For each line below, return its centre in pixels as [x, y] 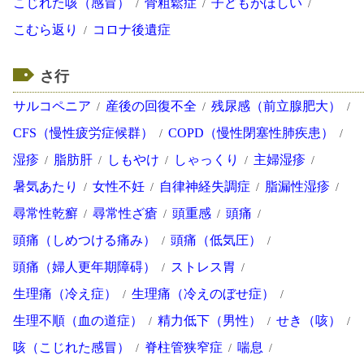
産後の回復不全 [151, 106]
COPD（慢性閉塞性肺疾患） [251, 132]
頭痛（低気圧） [216, 240]
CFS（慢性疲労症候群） [83, 132]
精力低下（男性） [210, 320]
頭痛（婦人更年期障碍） [84, 266]
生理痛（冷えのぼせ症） [203, 293]
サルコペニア [52, 106]
